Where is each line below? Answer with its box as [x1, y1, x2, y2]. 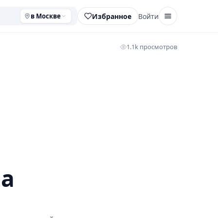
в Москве [31, 12, 61, 20]
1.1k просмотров [127, 42, 177, 51]
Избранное [92, 11, 131, 21]
